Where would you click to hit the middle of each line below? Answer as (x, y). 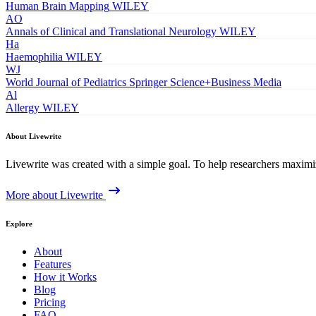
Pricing (50, 302)
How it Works (65, 276)
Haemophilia (34, 56)
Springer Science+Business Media (205, 82)
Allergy (23, 107)
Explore (19, 223)
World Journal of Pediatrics (66, 82)
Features (53, 264)
